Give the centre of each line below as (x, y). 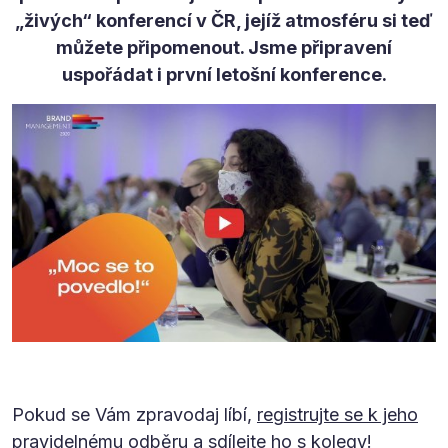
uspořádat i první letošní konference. (224, 74)
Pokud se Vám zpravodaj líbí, (134, 415)
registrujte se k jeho (337, 415)
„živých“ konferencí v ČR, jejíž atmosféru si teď (224, 20)
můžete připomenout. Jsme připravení (224, 47)
